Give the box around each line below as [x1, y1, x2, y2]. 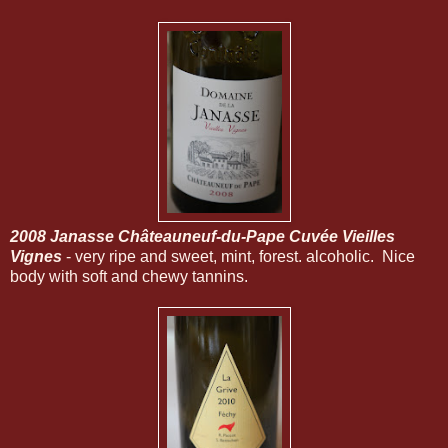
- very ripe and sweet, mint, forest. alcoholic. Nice [62, 248, 415, 266]
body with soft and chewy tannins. [10, 268, 248, 286]
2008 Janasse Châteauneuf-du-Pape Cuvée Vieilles [10, 228, 395, 246]
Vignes [10, 248, 62, 266]
